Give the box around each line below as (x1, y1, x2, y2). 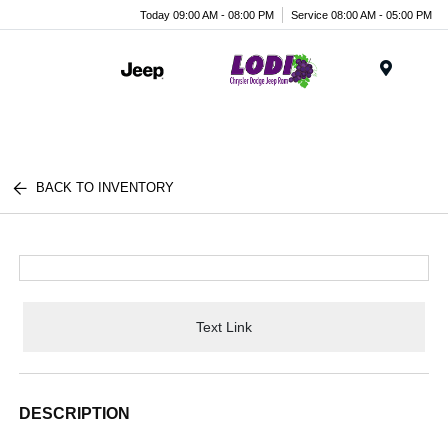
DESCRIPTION (19, 405, 131, 422)
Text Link (196, 318, 252, 335)
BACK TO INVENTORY (36, 180, 175, 195)
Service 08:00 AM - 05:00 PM (291, 8, 432, 21)
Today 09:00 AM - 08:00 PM (140, 8, 274, 21)
